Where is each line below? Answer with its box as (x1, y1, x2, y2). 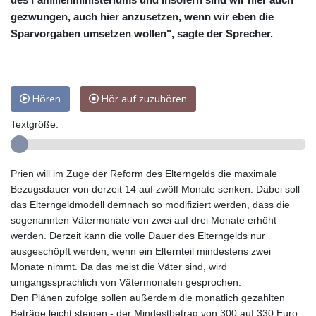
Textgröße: (11, 118, 59, 130)
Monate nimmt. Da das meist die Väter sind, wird (11, 260, 227, 272)
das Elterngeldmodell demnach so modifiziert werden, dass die (11, 198, 290, 210)
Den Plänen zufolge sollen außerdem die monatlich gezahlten (11, 291, 285, 303)
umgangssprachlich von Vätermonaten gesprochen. (11, 276, 241, 288)
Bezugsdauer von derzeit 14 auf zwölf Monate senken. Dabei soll (11, 183, 300, 195)
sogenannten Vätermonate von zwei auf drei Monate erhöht (11, 214, 276, 226)
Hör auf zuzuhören (99, 91, 187, 106)
